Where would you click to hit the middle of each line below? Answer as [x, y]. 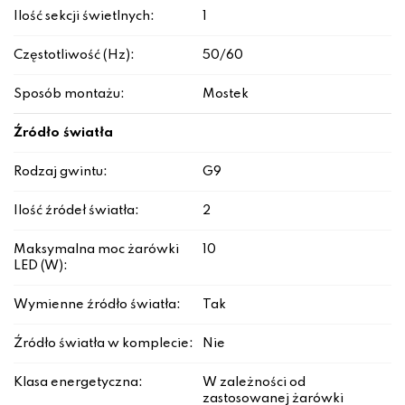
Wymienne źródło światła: [97, 305]
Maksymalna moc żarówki [96, 250]
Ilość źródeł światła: [76, 211]
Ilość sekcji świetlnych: [84, 17]
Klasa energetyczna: [78, 383]
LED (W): [41, 266]
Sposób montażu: [69, 94]
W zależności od [254, 383]
